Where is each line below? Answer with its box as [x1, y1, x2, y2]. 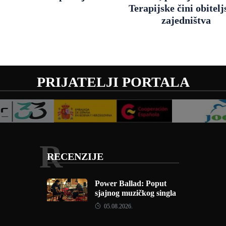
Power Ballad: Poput [94, 179, 166, 188]
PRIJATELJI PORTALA [36, 74, 190, 90]
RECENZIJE [46, 151, 103, 162]
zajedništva [161, 15, 211, 26]
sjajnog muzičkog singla [94, 189, 176, 197]
